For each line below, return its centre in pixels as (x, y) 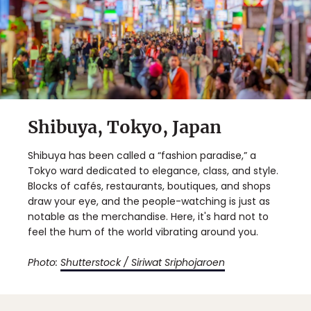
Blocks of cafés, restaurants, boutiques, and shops (149, 186)
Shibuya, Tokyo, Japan (125, 127)
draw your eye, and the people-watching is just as (149, 202)
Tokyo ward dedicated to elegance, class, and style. (153, 171)
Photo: (44, 263)
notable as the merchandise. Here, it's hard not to (148, 217)
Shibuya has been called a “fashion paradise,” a (142, 156)
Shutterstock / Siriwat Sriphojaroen (143, 263)
